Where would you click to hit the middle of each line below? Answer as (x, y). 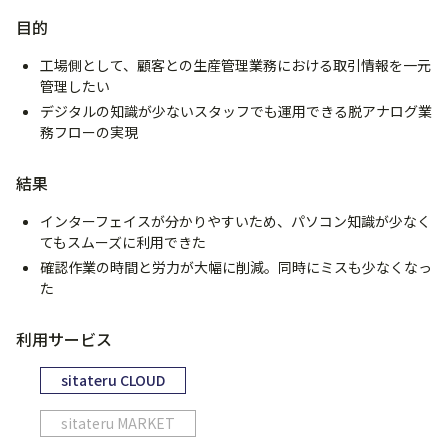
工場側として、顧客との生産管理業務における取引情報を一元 (235, 65)
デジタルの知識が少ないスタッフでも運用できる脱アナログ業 (236, 111)
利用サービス (64, 339)
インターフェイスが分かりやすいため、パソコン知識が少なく (235, 221)
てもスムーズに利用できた (123, 242)
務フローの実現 (89, 132)
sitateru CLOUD (113, 380)
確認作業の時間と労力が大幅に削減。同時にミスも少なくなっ (236, 267)
